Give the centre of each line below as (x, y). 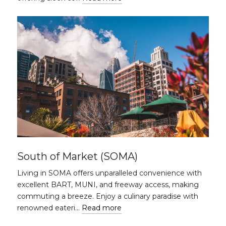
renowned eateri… (49, 208)
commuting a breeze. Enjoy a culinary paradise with (108, 196)
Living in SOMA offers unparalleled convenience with (109, 173)
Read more (102, 208)
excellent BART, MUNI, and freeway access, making (108, 185)
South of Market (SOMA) (77, 156)
